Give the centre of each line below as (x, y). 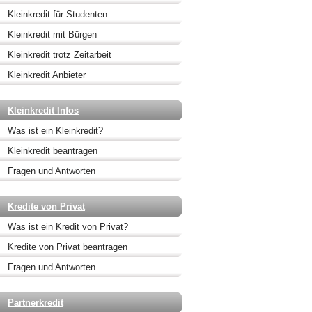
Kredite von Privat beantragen (68, 247)
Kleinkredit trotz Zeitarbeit (60, 55)
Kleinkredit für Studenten (57, 14)
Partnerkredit (36, 303)
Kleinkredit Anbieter (47, 75)
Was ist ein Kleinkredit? (55, 131)
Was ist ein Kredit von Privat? (68, 227)
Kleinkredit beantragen (53, 151)
